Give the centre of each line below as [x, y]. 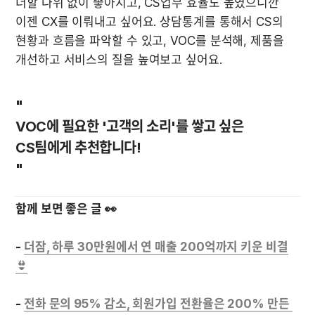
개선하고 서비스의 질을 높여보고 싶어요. [121, 60]
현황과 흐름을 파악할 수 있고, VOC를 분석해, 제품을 [150, 41]
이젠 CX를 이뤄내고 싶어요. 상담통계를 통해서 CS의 [149, 22]
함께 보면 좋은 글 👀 [66, 209]
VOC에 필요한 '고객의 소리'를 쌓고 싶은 [129, 127]
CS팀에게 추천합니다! [78, 148]
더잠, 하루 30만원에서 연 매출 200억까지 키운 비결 [156, 247]
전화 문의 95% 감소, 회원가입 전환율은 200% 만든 [156, 304]
